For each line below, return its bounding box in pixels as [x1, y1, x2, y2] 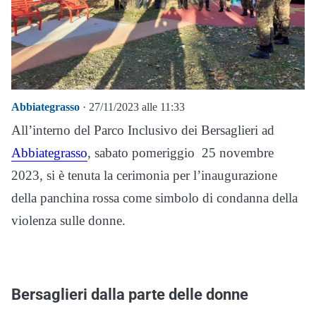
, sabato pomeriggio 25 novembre [87, 145, 274, 161]
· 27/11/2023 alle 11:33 [80, 101, 185, 114]
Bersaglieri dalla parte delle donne [11, 285, 248, 304]
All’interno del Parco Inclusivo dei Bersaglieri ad [11, 123, 274, 138]
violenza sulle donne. [11, 213, 126, 229]
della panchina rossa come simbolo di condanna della [11, 190, 298, 206]
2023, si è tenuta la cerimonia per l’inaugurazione [11, 168, 277, 183]
